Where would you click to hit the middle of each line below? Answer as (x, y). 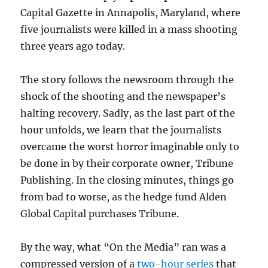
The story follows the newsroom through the (127, 80)
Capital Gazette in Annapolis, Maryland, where (131, 13)
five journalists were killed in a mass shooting (129, 29)
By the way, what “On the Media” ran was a (124, 247)
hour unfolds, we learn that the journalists (121, 130)
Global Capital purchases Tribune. (100, 214)
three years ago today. (73, 46)
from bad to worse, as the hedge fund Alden (124, 197)
